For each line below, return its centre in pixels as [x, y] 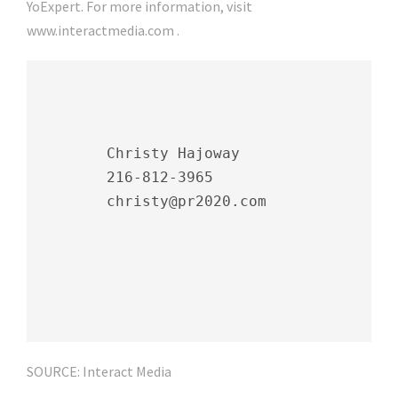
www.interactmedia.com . [103, 31]
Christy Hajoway [138, 154]
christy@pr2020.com [151, 202]
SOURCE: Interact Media [99, 372]
